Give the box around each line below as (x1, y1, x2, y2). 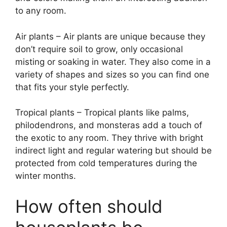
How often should (15, 195, 163, 217)
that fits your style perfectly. (15, 82, 129, 92)
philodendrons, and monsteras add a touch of (15, 120, 202, 130)
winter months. (15, 171, 76, 181)
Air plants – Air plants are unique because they (15, 31, 205, 42)
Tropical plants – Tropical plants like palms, (15, 107, 189, 118)
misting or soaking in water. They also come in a (15, 56, 211, 67)
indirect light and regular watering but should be (15, 145, 212, 156)
